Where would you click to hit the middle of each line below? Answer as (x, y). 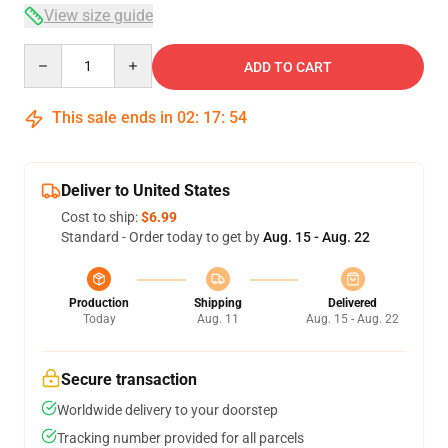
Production (99, 303)
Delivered (352, 303)
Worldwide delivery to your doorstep (167, 410)
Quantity (50, 53)
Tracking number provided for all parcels (180, 438)
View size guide (98, 15)
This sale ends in (112, 117)
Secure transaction (129, 379)
